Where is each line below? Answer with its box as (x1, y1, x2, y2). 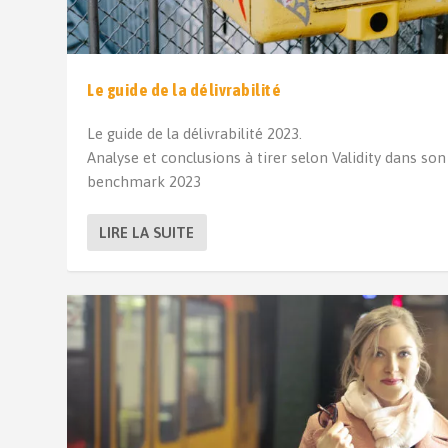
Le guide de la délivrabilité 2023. (87, 125, 303, 142)
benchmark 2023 (87, 173, 202, 190)
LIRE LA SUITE (99, 224, 195, 241)
